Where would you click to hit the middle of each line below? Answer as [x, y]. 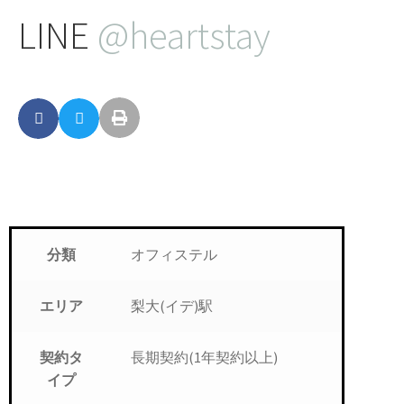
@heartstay [184, 35]
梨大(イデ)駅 [171, 306]
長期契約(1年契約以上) [204, 358]
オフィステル [174, 255]
